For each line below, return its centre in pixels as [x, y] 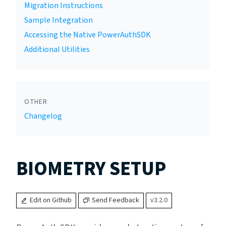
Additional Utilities [57, 49]
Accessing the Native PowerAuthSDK [88, 35]
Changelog [43, 116]
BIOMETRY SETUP [91, 169]
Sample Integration [59, 20]
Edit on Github [51, 201]
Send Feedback [116, 201]
